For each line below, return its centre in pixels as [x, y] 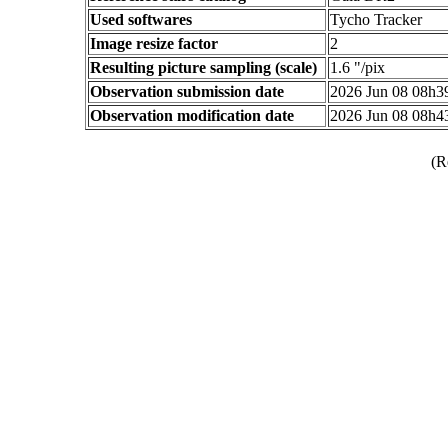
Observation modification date [192, 115]
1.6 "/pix [357, 67]
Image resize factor [154, 43]
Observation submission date [187, 91]
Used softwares [141, 19]
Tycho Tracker [376, 19]
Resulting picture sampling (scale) [203, 67]
